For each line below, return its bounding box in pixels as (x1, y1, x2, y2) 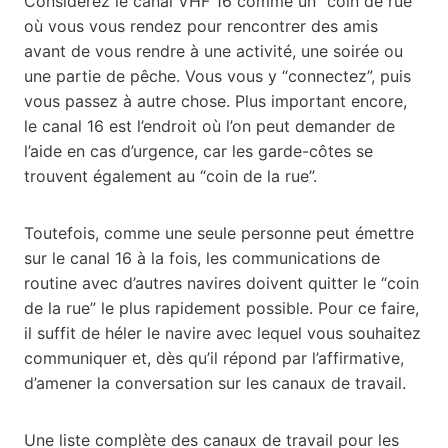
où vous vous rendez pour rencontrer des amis (24, 16, 378, 37)
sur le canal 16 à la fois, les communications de (24, 248, 380, 269)
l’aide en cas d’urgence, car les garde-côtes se (24, 141, 373, 162)
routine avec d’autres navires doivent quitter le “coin (24, 273, 419, 294)
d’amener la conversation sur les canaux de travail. (24, 373, 406, 394)
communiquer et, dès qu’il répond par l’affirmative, (24, 348, 404, 369)
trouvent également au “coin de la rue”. (24, 166, 317, 187)
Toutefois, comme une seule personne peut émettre (24, 223, 414, 244)
